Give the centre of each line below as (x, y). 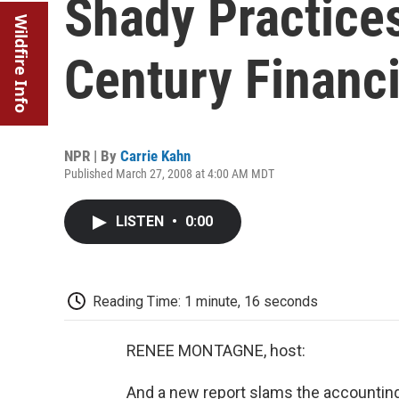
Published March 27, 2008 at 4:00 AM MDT (169, 174)
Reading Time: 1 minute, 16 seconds (205, 301)
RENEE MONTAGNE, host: (216, 350)
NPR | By (92, 156)
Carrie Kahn (155, 156)
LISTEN (142, 221)
